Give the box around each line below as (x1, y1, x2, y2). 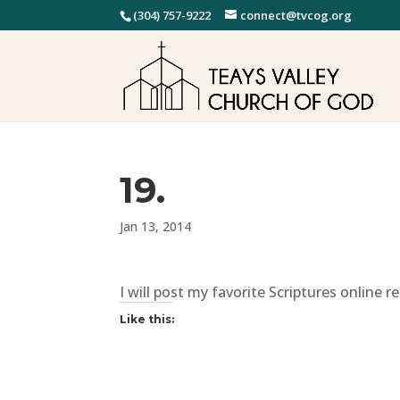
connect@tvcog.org (240, 6, 353, 23)
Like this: (120, 312, 175, 326)
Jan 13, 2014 (120, 218, 192, 235)
